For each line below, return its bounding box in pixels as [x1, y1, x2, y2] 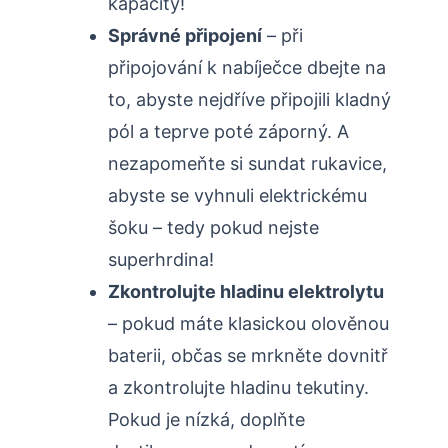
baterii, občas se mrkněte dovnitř [108, 345, 388, 367]
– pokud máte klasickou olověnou [108, 313, 389, 335]
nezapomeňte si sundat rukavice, [108, 153, 387, 175]
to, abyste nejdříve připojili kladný [108, 89, 391, 111]
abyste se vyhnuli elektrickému [108, 185, 367, 207]
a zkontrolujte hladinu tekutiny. [108, 377, 369, 399]
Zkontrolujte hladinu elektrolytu [108, 281, 384, 303]
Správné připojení [108, 25, 262, 47]
